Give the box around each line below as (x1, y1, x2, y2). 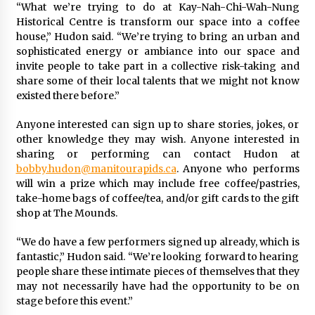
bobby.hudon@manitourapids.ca (15, 162, 176, 175)
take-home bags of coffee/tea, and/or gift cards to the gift (15, 192, 300, 205)
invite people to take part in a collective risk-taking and (15, 60, 300, 72)
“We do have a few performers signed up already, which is (15, 236, 300, 248)
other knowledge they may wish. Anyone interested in (15, 133, 300, 146)
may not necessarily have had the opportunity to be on (15, 280, 300, 292)
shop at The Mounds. (15, 207, 117, 219)
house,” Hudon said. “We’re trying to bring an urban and (15, 30, 300, 43)
